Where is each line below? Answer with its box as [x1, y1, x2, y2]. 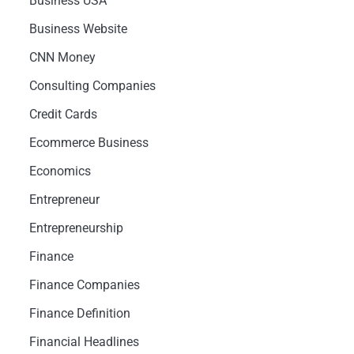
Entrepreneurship [28, 220, 123, 235]
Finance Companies [28, 277, 140, 292]
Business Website [28, 21, 127, 36]
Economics [28, 164, 91, 179]
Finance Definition [28, 306, 130, 321]
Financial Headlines [28, 334, 139, 349]
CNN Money [28, 50, 96, 65]
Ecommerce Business [28, 135, 149, 150]
